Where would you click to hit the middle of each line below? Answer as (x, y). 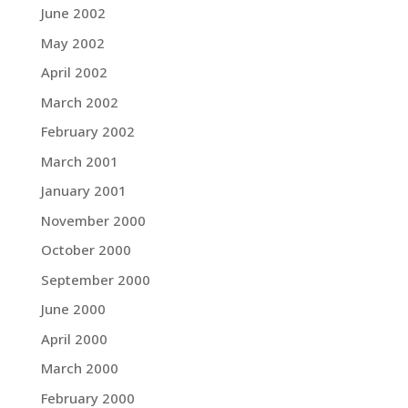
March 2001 (79, 161)
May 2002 (72, 42)
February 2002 (87, 132)
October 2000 (86, 250)
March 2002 (79, 102)
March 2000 (79, 368)
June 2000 (73, 309)
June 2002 (73, 13)
